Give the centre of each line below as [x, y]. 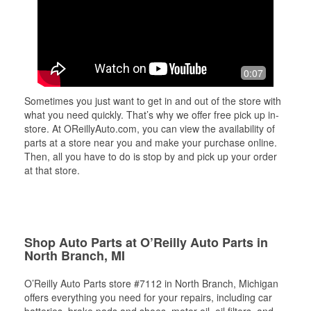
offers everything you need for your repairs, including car [148, 297]
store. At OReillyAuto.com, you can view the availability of [150, 128]
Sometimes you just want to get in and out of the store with [153, 100]
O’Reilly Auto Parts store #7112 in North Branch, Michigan [151, 283]
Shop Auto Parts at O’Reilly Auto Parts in [146, 242]
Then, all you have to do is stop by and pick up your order [151, 156]
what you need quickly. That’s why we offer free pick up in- [152, 114]
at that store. [52, 170]
